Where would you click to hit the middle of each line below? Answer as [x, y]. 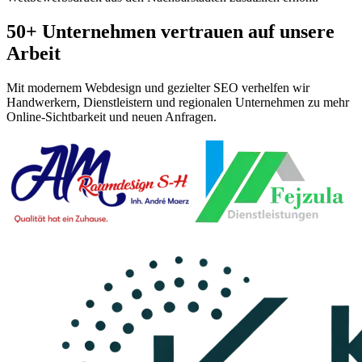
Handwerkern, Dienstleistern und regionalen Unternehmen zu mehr [178, 102]
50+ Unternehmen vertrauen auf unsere [170, 31]
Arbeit [34, 53]
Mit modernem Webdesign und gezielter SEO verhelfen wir [158, 87]
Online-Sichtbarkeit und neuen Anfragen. [112, 116]
